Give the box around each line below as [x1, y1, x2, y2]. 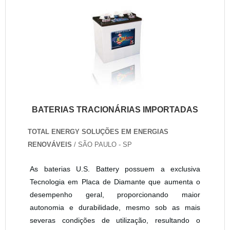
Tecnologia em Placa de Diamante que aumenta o [30, 178, 200, 186]
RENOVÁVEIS [28, 141, 72, 149]
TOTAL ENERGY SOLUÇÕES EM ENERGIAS [28, 128, 168, 136]
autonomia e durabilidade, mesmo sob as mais [30, 203, 200, 212]
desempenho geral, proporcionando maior [30, 190, 200, 199]
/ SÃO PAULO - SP [72, 141, 132, 149]
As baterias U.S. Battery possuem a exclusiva [30, 165, 200, 174]
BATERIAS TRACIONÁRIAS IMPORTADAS [32, 105, 198, 114]
